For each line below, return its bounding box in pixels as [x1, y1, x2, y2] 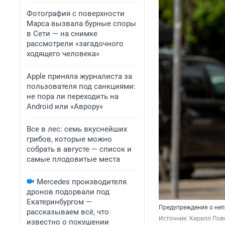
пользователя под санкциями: [27, 82, 136, 91]
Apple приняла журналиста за [27, 72, 132, 81]
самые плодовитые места [27, 155, 120, 164]
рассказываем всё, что [27, 207, 109, 216]
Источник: [159, 215, 189, 222]
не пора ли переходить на [27, 92, 119, 101]
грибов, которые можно [27, 135, 112, 144]
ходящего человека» [27, 49, 99, 58]
